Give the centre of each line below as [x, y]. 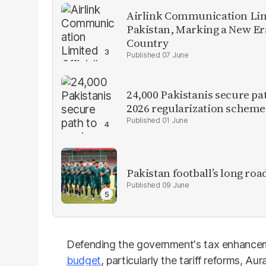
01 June [175, 120]
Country [148, 42]
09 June [175, 185]
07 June [175, 55]
